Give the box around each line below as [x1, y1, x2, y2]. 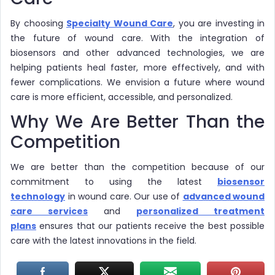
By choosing [10, 17, 66, 29]
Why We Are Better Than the [10, 109, 265, 134]
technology [10, 190, 65, 203]
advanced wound [182, 190, 265, 203]
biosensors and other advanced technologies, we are [10, 46, 265, 59]
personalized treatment [136, 204, 265, 217]
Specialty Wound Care [66, 17, 173, 29]
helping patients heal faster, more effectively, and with [10, 61, 265, 74]
